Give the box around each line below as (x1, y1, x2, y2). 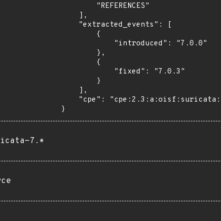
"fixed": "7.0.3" (61, 67, 114, 76)
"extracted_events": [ (61, 20, 78, 30)
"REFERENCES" (61, 1, 96, 11)
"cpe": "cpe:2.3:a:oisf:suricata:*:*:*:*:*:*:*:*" (61, 95, 78, 105)
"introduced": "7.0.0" (61, 39, 114, 48)
